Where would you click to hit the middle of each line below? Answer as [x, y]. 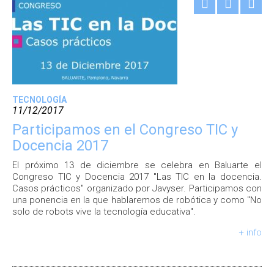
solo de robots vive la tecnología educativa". [104, 212]
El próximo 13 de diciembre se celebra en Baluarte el [137, 165]
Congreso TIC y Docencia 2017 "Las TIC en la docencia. [137, 177]
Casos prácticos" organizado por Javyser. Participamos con [137, 188]
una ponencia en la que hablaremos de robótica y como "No [137, 200]
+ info [250, 232]
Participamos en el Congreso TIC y [125, 130]
